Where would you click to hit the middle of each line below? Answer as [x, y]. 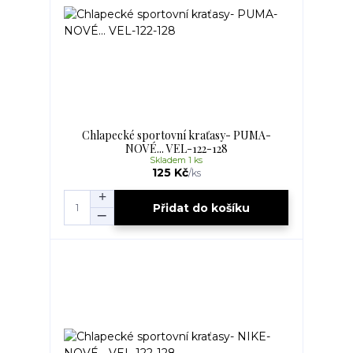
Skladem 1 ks [176, 161]
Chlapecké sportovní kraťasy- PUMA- [176, 136]
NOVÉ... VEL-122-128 [176, 149]
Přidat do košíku [202, 208]
